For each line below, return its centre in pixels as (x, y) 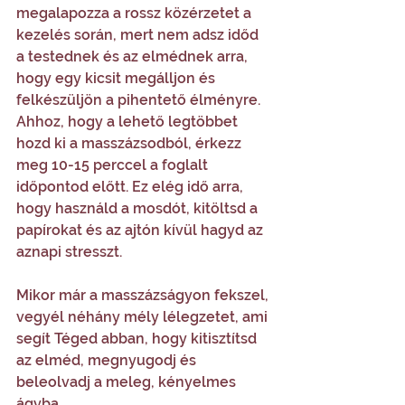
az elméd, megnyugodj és (108, 360)
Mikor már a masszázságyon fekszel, (144, 295)
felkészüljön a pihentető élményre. (140, 100)
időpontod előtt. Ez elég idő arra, (132, 187)
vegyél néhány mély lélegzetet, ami (144, 317)
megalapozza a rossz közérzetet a (136, 13)
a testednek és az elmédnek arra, (134, 57)
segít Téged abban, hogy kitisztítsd (138, 339)
